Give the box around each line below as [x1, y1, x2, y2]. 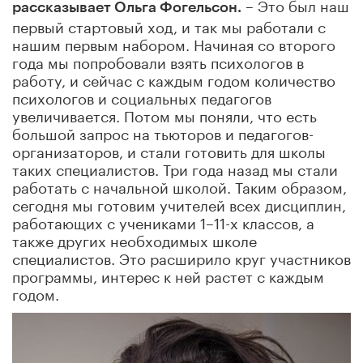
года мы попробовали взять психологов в [12, 49, 304, 72]
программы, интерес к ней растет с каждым [12, 263, 324, 286]
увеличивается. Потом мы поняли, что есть [12, 102, 317, 126]
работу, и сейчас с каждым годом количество [12, 66, 335, 90]
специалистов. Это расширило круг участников [12, 245, 351, 268]
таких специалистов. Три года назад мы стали [12, 156, 338, 179]
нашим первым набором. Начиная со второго [12, 31, 335, 54]
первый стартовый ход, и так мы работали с [12, 13, 326, 36]
